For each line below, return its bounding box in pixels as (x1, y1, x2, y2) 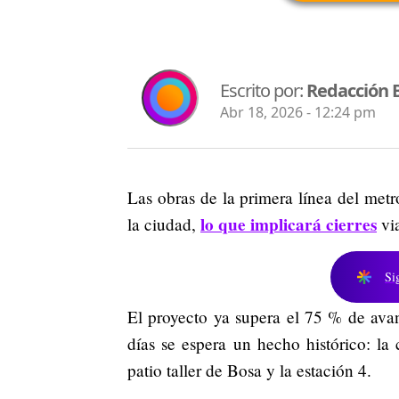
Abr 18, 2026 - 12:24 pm (220, 102, 376, 123)
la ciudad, (127, 212, 200, 235)
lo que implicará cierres (200, 211, 377, 237)
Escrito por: (220, 78, 306, 103)
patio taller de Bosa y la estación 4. (127, 358, 371, 381)
